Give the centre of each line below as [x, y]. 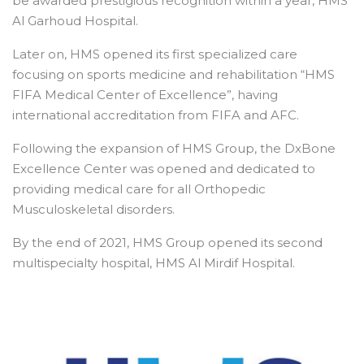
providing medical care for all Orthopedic [139, 188]
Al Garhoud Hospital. [75, 20]
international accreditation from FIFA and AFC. [156, 115]
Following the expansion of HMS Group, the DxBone [174, 148]
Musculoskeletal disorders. [93, 209]
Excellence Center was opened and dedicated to [164, 168]
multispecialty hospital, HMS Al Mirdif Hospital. [154, 262]
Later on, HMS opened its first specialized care [155, 54]
